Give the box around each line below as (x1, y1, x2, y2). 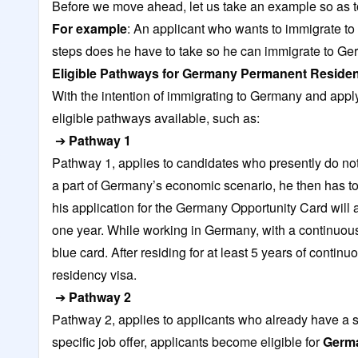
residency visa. (52, 265, 137, 284)
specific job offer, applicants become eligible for (52, 332, 323, 351)
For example (52, 18, 127, 38)
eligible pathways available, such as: (52, 108, 260, 127)
